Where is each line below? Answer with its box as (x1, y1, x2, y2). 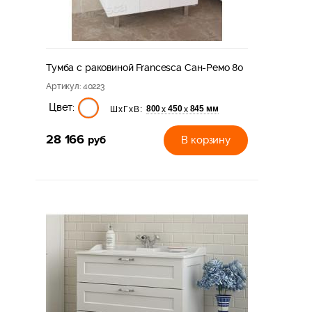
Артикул (46, 81, 79, 91)
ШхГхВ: (109, 104, 143, 114)
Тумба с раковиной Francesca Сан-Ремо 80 (46, 61, 244, 73)
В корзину (181, 133, 231, 146)
